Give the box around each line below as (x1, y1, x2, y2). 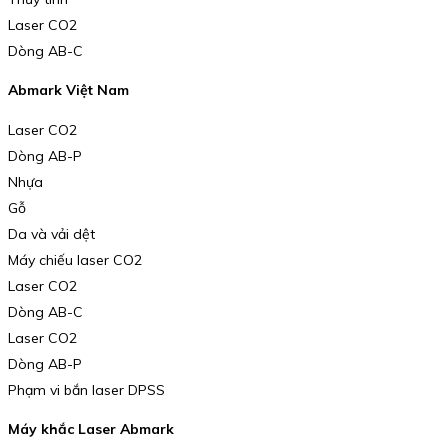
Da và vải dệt (8, 224, 95, 243)
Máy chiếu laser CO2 (8, 250, 142, 269)
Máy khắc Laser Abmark (8, 420, 174, 439)
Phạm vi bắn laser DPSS (8, 380, 165, 399)
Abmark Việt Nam (8, 81, 129, 100)
